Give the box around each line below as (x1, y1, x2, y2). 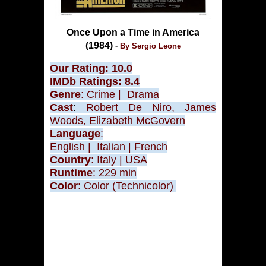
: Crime (81, 88, 118, 100)
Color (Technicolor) (84, 179, 173, 192)
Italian (97, 140, 125, 153)
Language (50, 127, 100, 140)
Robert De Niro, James (86, 101, 216, 113)
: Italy (91, 153, 119, 166)
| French (128, 140, 167, 153)
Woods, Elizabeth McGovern (50, 114, 185, 126)
